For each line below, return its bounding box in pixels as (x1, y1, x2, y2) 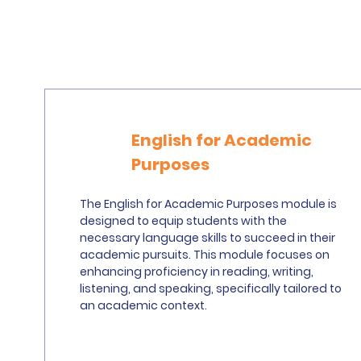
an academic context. (79, 297, 207, 313)
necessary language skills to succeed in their (79, 230, 335, 246)
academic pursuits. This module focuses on (79, 247, 330, 263)
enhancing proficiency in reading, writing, (79, 263, 313, 280)
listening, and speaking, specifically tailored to (79, 280, 342, 297)
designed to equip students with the (79, 213, 287, 229)
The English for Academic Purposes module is (79, 196, 337, 212)
